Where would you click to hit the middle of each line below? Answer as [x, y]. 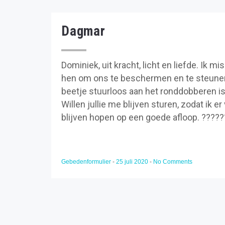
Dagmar [83, 31]
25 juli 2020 [133, 162]
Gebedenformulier [87, 162]
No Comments [173, 162]
